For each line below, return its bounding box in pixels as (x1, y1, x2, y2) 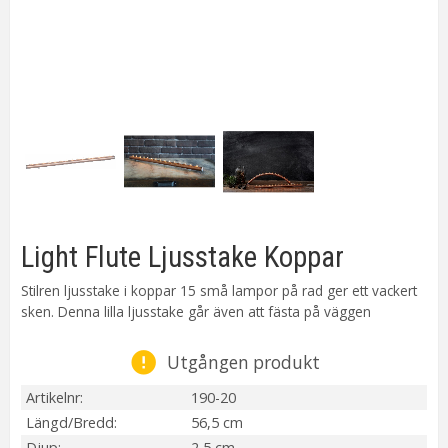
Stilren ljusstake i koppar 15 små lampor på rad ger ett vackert (20, 280, 417, 300)
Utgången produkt (167, 350, 321, 374)
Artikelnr (25, 387, 80, 407)
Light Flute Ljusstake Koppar (20, 240, 344, 275)
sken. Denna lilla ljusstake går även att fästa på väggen (20, 301, 371, 321)
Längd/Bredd (25, 412, 114, 432)
